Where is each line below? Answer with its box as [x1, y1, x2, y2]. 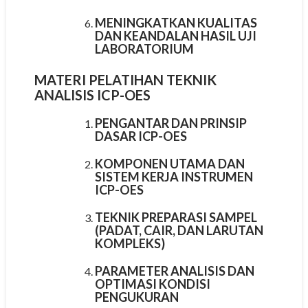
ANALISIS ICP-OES [34, 86, 151, 103]
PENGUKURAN [94, 289, 179, 305]
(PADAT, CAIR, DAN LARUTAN [94, 222, 263, 238]
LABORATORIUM [94, 41, 194, 56]
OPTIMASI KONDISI [94, 276, 210, 291]
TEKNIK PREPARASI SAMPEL [94, 209, 257, 225]
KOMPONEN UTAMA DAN [94, 155, 245, 171]
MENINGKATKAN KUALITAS [94, 14, 257, 30]
